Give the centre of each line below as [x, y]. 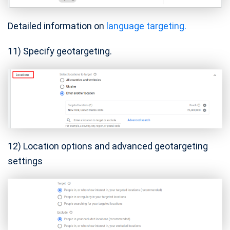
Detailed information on [57, 26]
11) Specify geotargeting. [60, 51]
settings [25, 161]
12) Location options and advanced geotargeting [108, 146]
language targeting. [146, 26]
